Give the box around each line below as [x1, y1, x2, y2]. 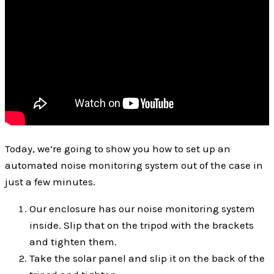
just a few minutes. [5, 176, 95, 188]
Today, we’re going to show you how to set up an [5, 143, 231, 155]
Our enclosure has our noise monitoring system [29, 202, 255, 215]
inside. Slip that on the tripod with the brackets [29, 219, 254, 232]
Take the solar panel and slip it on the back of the [29, 252, 265, 265]
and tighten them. [29, 235, 117, 248]
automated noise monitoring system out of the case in [5, 159, 263, 172]
